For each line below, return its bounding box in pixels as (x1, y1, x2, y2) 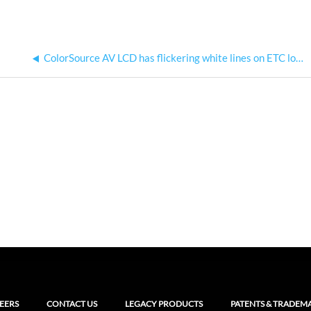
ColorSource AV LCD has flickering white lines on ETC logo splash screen (296, 51, 304, 65)
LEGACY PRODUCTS (125, 299, 203, 310)
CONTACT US (47, 299, 97, 310)
